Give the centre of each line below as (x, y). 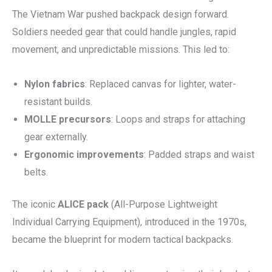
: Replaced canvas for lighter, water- (161, 84)
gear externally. (56, 137)
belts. (36, 172)
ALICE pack (83, 204)
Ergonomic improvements (84, 155)
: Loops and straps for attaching (178, 119)
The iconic (35, 204)
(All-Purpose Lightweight (163, 204)
